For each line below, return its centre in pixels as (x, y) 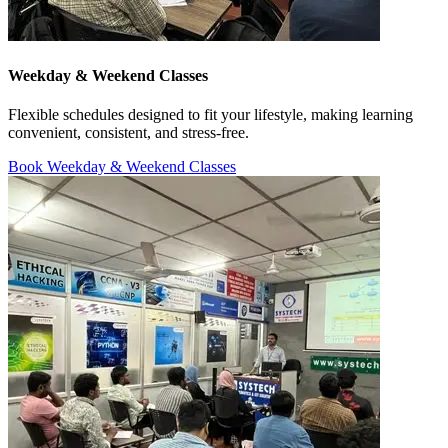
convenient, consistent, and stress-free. (128, 132)
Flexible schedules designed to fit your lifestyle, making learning (210, 114)
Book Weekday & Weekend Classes (122, 166)
